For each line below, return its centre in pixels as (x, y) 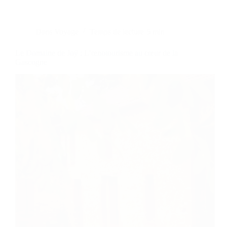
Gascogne (31, 62)
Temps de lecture (117, 31)
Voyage (67, 31)
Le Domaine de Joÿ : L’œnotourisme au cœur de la (97, 53)
